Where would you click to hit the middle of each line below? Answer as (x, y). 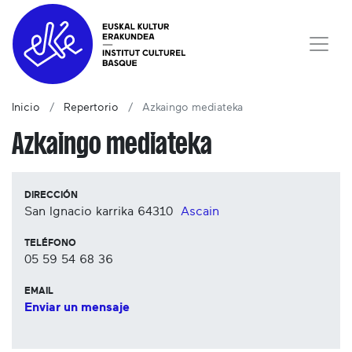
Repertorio (91, 108)
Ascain (200, 212)
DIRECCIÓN (51, 195)
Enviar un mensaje (77, 308)
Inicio (26, 108)
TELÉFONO (50, 243)
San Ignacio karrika (79, 212)
